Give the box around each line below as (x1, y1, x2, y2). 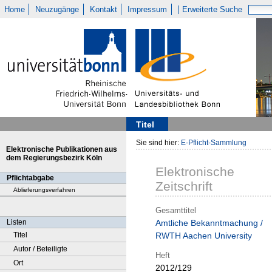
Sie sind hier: (136, 138, 181, 147)
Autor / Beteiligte (13, 245, 67, 253)
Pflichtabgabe (7, 174, 54, 182)
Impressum (127, 5, 168, 14)
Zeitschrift (155, 179, 212, 194)
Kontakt (89, 5, 117, 14)
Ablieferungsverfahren (13, 186, 75, 193)
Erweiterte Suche (182, 5, 243, 14)
